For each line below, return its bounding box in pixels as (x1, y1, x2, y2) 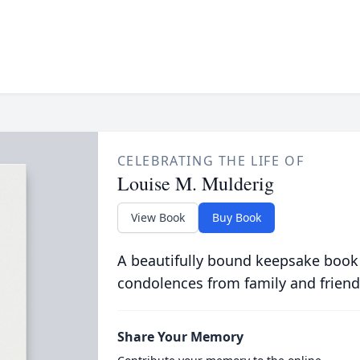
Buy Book (211, 210, 261, 225)
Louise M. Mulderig (117, 170, 274, 196)
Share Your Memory (117, 328, 243, 346)
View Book (130, 210, 185, 225)
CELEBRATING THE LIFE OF (117, 152, 305, 170)
